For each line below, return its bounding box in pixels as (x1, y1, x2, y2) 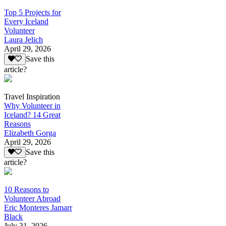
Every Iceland (4, 17, 48, 26)
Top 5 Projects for (4, 8, 61, 17)
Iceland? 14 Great (4, 110, 61, 119)
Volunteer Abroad (4, 194, 61, 203)
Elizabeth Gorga (4, 128, 56, 137)
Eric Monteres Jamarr (4, 203, 72, 212)
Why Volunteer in (4, 101, 61, 110)
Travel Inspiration (4, 92, 60, 101)
